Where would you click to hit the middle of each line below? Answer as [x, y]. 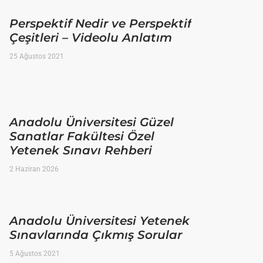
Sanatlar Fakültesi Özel [82, 136]
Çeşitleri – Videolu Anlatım [91, 38]
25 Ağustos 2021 [37, 57]
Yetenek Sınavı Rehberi [81, 151]
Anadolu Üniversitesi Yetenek [100, 221]
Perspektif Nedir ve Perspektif [100, 24]
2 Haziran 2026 [34, 169]
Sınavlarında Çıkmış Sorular [96, 235]
